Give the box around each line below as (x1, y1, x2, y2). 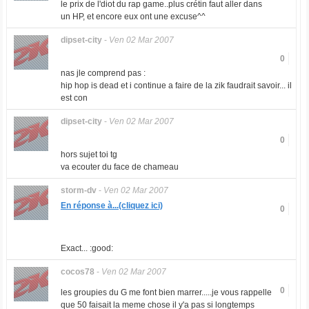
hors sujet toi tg (60, 150, 117, 159)
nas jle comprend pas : (60, 68, 146, 78)
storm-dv (60, 186, 97, 195)
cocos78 (60, 267, 94, 277)
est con (60, 93, 88, 103)
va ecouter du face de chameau (60, 162, 179, 172)
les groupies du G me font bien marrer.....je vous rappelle (60, 288, 272, 297)
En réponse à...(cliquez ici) (60, 201, 163, 210)
